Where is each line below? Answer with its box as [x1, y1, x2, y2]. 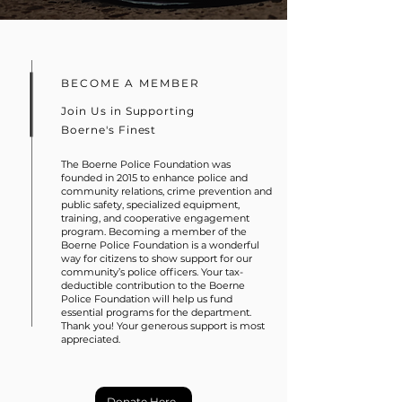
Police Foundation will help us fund [61, 293, 232, 305]
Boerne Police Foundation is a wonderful [61, 239, 259, 251]
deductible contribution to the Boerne [61, 279, 245, 292]
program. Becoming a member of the [61, 225, 247, 238]
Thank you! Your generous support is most [61, 319, 265, 332]
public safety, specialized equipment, [61, 198, 240, 211]
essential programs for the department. [61, 306, 251, 319]
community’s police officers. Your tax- [61, 266, 243, 278]
